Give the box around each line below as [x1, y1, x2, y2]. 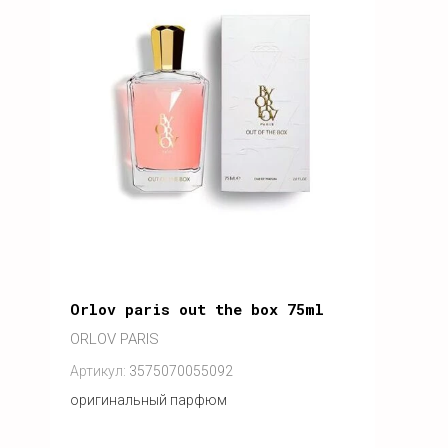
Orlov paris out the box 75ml [70, 299, 324, 320]
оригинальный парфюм [70, 392, 227, 409]
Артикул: [70, 363, 126, 380]
